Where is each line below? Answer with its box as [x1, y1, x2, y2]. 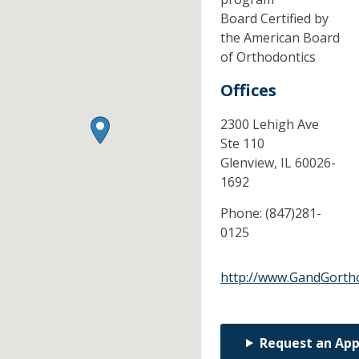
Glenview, [220, 153, 280, 171]
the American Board [220, 28, 340, 46]
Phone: [220, 204, 265, 222]
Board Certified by [220, 9, 329, 27]
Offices [220, 79, 276, 101]
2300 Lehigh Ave [220, 115, 319, 133]
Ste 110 [220, 134, 264, 152]
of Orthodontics [220, 47, 316, 66]
